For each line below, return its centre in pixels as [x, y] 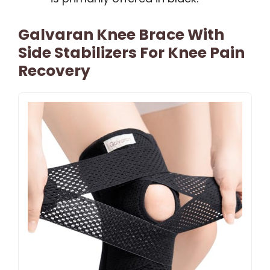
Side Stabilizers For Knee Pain [131, 53]
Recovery [54, 71]
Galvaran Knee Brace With [121, 35]
